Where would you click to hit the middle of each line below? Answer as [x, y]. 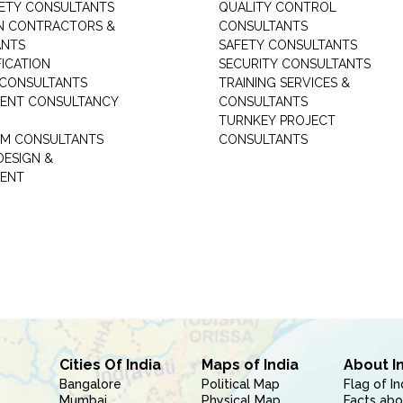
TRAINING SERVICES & [284, 83]
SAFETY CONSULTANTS [287, 45]
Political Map [240, 384]
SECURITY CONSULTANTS [294, 64]
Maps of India [250, 365]
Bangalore [90, 384]
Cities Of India [110, 365]
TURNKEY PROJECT [277, 121]
